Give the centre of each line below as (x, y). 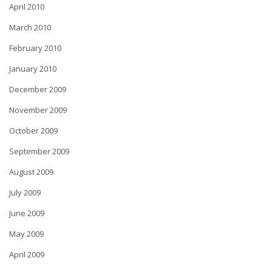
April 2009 (27, 254)
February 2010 (35, 48)
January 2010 (33, 69)
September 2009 (39, 151)
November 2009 (38, 110)
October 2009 (33, 131)
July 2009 (25, 192)
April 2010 (27, 7)
